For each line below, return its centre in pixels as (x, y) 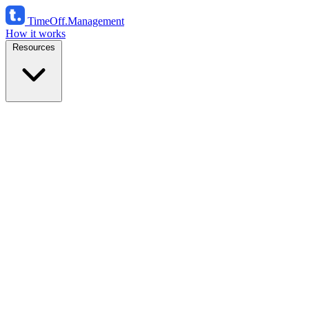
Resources (34, 47)
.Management (94, 21)
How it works (36, 33)
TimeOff (46, 21)
